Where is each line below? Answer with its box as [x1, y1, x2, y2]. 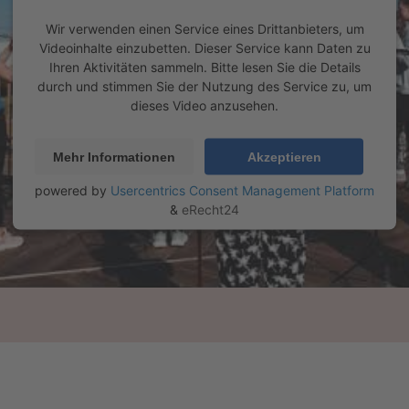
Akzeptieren [246, 149, 321, 164]
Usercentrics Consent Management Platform [110, 182, 374, 198]
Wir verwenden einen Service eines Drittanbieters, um [45, 20, 364, 37]
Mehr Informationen [53, 149, 175, 164]
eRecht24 [182, 201, 239, 217]
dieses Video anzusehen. [131, 97, 278, 113]
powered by [35, 182, 110, 198]
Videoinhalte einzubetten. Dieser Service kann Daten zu [38, 39, 371, 56]
